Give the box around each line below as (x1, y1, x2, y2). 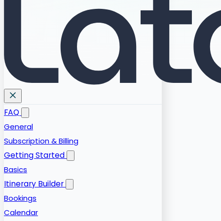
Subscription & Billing (4, 136, 78, 147)
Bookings (4, 193, 37, 204)
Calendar (4, 207, 38, 218)
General (4, 121, 33, 132)
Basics (4, 164, 27, 175)
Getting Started (4, 150, 65, 161)
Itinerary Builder (4, 179, 64, 189)
